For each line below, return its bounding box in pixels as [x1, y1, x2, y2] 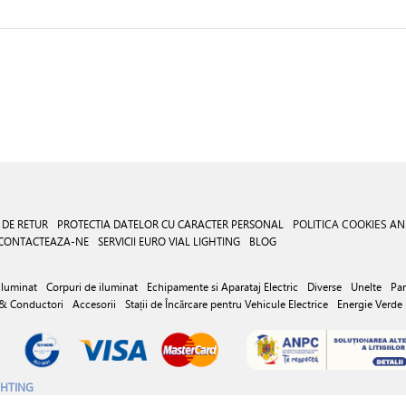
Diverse [307, 278, 342, 295]
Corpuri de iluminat [46, 278, 138, 295]
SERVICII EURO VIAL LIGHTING [98, 234, 240, 249]
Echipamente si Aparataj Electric [147, 278, 298, 295]
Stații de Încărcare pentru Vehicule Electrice [125, 295, 328, 312]
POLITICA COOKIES [293, 217, 387, 231]
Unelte [351, 278, 382, 295]
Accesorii [72, 295, 116, 312]
